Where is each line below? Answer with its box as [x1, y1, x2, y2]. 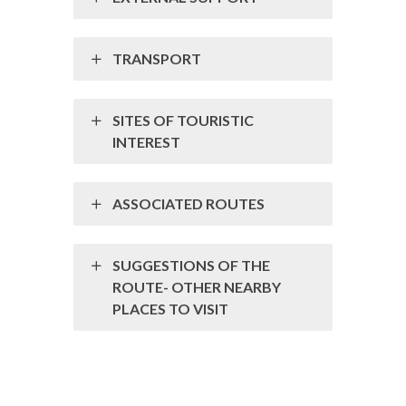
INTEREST [112, 133, 180, 151]
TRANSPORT [112, 50, 201, 68]
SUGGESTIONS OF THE [112, 256, 270, 275]
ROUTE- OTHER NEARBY [112, 278, 281, 296]
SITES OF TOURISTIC [112, 111, 254, 130]
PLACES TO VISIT [112, 300, 228, 318]
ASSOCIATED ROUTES [112, 195, 265, 213]
